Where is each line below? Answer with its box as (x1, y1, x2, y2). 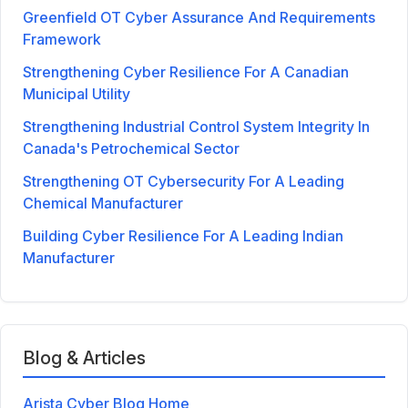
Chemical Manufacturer (23, 193, 183, 212)
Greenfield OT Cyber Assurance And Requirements (23, 7, 375, 26)
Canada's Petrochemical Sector (23, 138, 240, 158)
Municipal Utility (23, 84, 130, 103)
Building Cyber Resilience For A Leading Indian (23, 226, 343, 245)
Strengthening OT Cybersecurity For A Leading (23, 171, 344, 190)
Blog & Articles (23, 346, 146, 369)
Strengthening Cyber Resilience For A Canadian (23, 62, 349, 81)
